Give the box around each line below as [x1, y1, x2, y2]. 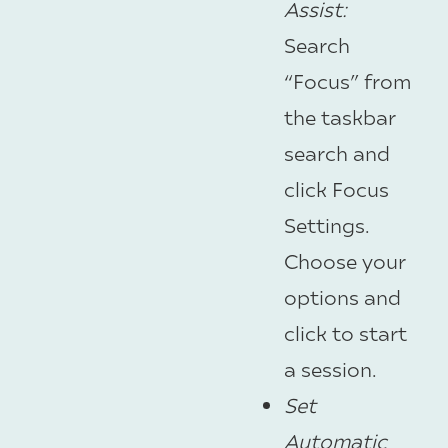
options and [284, 284, 401, 310]
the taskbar [284, 104, 395, 130]
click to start [284, 320, 407, 346]
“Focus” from [284, 68, 412, 94]
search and [284, 140, 390, 166]
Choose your [284, 248, 405, 274]
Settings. [284, 212, 370, 238]
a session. [284, 356, 377, 382]
